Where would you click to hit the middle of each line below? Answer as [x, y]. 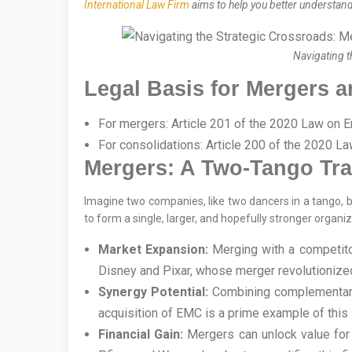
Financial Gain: [141, 335]
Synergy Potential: [154, 292]
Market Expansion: [154, 250]
